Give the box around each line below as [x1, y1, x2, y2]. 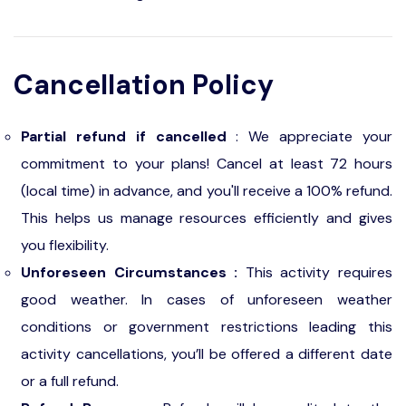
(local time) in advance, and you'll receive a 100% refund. [21, 181, 392, 200]
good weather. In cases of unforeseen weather [21, 290, 392, 309]
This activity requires [245, 263, 393, 282]
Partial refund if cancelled [21, 127, 227, 146]
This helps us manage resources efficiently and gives [21, 208, 392, 227]
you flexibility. [21, 236, 109, 255]
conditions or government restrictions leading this [21, 317, 392, 336]
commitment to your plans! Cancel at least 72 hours [21, 154, 392, 173]
